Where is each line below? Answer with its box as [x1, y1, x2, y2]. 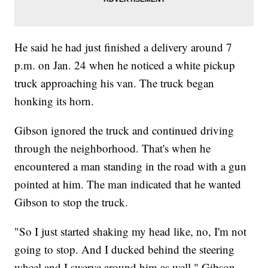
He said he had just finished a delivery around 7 [14, 39, 233, 54]
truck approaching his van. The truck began [14, 75, 215, 90]
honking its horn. [14, 93, 95, 108]
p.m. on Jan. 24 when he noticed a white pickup [14, 57, 236, 72]
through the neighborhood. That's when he [14, 140, 211, 156]
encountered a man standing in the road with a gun [14, 158, 247, 173]
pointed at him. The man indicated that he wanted [14, 176, 242, 191]
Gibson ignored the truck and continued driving [14, 122, 234, 138]
